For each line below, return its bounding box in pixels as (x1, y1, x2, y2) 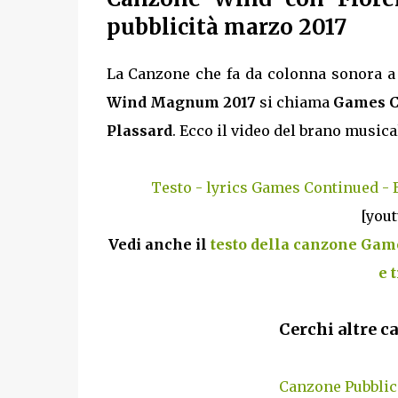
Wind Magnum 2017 (106, 92, 256, 111)
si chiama (255, 92, 334, 111)
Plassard (106, 121, 172, 139)
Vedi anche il (108, 235, 211, 253)
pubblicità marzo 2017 (106, 13, 346, 42)
